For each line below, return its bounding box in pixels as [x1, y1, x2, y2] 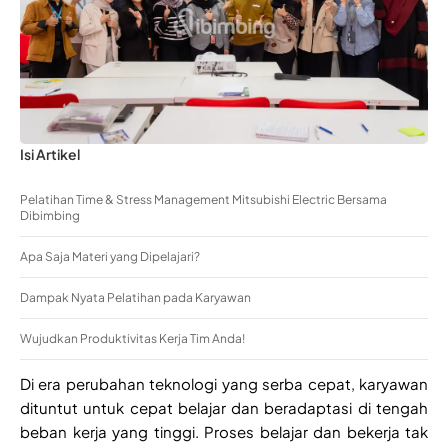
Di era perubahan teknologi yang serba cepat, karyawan [20, 374, 428, 394]
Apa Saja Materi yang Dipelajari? [20, 249, 200, 265]
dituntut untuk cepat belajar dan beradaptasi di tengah [20, 398, 428, 418]
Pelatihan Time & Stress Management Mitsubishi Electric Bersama [20, 192, 387, 208]
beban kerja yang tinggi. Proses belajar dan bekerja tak [20, 422, 428, 442]
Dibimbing [20, 208, 80, 224]
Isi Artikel [20, 145, 80, 164]
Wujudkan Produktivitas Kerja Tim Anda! [20, 331, 245, 347]
